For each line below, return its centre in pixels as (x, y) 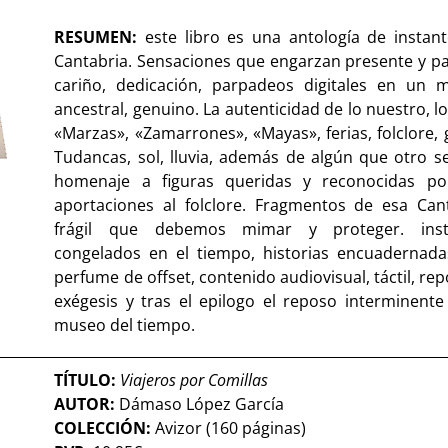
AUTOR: (87, 403)
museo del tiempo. (125, 324)
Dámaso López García (202, 403)
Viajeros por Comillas (194, 379)
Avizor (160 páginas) (229, 427)
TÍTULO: (87, 379)
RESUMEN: (100, 36)
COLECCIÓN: (103, 427)
